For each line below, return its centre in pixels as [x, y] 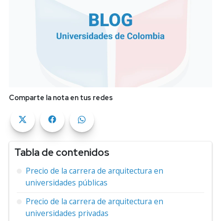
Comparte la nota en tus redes [61, 97]
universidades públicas [67, 182]
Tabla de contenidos [62, 152]
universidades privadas [67, 213]
